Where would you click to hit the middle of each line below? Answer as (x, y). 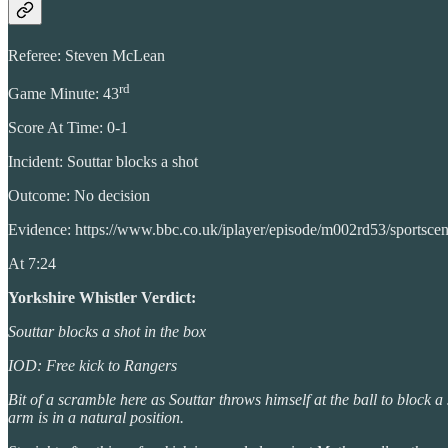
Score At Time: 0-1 (68, 128)
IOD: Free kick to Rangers (92, 366)
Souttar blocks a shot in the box (107, 332)
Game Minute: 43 (63, 94)
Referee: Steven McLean (86, 55)
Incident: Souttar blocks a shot (103, 162)
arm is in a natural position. (96, 418)
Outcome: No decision (79, 196)
